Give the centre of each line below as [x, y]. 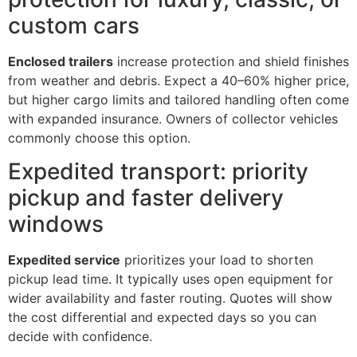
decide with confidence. [80, 337]
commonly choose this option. [99, 137]
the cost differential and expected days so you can [162, 318]
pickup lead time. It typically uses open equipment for [171, 279]
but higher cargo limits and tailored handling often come [178, 99]
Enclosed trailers [61, 61]
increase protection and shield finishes [231, 61]
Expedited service [64, 260]
